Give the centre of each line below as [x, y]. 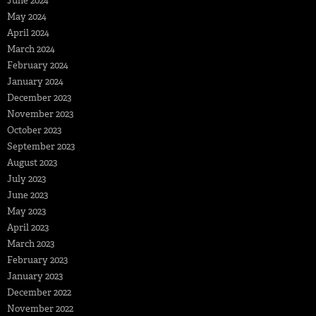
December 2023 [39, 97]
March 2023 [31, 243]
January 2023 [35, 276]
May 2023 [26, 211]
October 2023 [34, 130]
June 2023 [28, 195]
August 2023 [32, 162]
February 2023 [37, 260]
